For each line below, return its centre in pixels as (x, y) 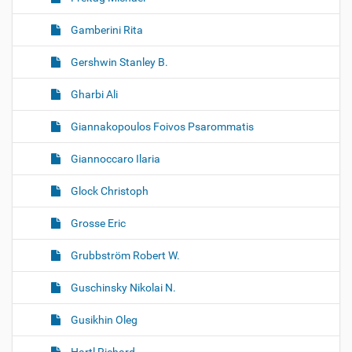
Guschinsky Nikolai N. (122, 288)
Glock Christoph (108, 191)
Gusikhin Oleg (103, 320)
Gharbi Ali (93, 94)
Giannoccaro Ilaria (114, 159)
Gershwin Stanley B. (118, 62)
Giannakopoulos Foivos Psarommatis (161, 126)
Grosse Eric (97, 223)
